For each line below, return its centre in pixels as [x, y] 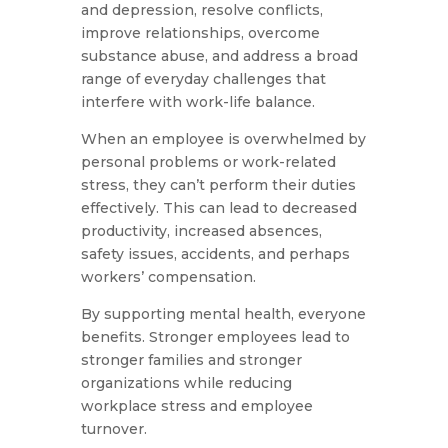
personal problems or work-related [208, 162]
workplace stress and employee [196, 406]
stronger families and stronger [191, 360]
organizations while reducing [186, 383]
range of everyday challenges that [203, 79]
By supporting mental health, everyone [223, 314]
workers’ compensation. [168, 277]
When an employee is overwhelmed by [223, 139]
